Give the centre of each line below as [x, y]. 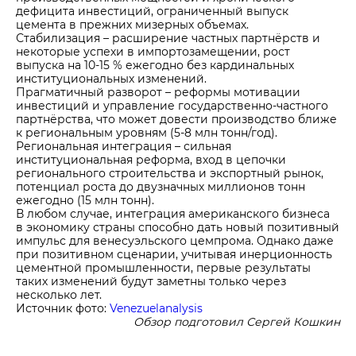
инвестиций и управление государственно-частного [172, 105]
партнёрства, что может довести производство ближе [176, 119]
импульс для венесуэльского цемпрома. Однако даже [175, 240]
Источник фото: [63, 308]
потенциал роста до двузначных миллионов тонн [161, 186]
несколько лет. [59, 294]
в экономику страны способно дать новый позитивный [178, 227]
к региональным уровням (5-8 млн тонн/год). [147, 132]
